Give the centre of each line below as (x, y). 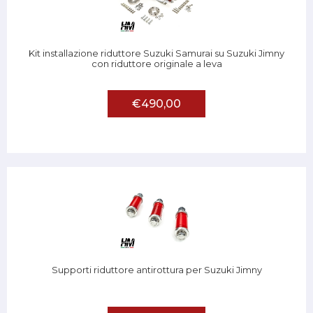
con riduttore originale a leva (156, 64)
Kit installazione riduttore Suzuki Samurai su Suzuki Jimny (156, 53)
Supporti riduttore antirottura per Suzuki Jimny (156, 270)
